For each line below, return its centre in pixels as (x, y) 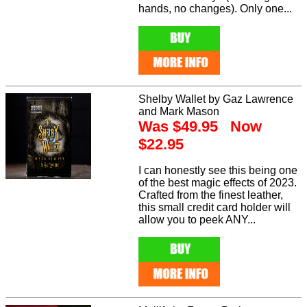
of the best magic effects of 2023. (218, 183)
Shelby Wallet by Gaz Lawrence (216, 99)
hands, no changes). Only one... (216, 9)
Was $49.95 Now (200, 127)
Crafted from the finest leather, (211, 195)
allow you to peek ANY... (197, 220)
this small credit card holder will (215, 208)
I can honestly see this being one (218, 171)
